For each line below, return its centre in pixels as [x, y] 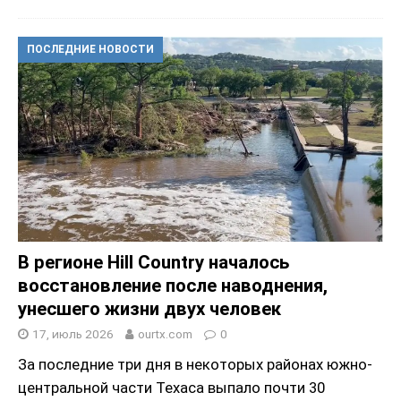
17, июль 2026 [73, 334]
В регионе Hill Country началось [154, 263]
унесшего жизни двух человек [149, 309]
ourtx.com [165, 334]
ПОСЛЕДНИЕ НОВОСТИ [90, 49]
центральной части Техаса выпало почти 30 [171, 388]
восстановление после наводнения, [173, 286]
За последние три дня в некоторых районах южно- [195, 365]
